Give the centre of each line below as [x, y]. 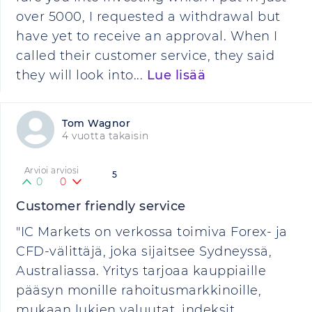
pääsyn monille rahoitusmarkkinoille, [139, 290]
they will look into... [81, 75]
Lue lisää [176, 75]
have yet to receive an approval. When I [147, 36]
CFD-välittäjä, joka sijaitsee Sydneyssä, [144, 251]
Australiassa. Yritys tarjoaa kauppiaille [141, 271]
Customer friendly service [101, 206]
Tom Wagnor [96, 123]
